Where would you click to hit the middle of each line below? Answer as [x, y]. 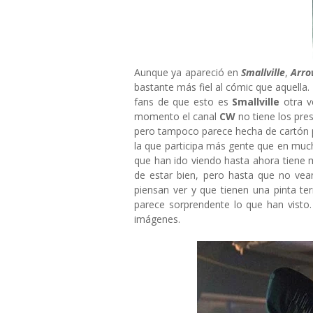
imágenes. [157, 219]
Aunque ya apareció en [186, 72]
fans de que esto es [183, 102]
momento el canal [177, 116]
